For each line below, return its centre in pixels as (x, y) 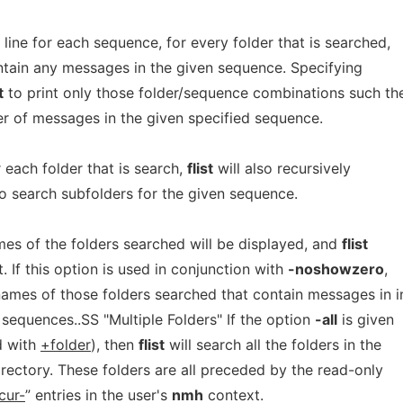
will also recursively (282, 168)
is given (366, 319)
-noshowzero (336, 269)
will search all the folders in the (273, 345)
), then (115, 345)
